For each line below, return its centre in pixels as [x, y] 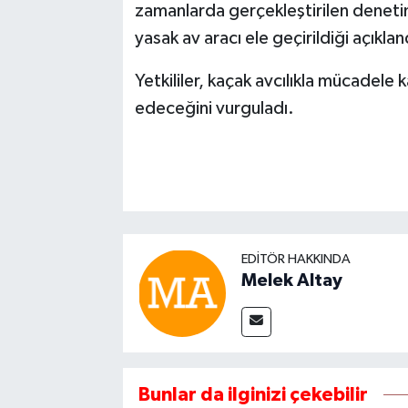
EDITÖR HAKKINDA [296, 260]
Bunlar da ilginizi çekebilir [253, 395]
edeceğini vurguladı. [214, 108]
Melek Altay [291, 281]
